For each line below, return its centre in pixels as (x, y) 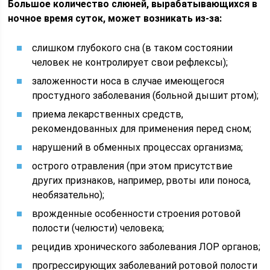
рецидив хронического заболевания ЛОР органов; (146, 247)
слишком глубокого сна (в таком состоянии (133, 48)
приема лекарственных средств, (108, 114)
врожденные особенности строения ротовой (137, 214)
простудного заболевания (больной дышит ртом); (146, 96)
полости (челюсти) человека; (98, 228)
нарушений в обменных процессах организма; (138, 147)
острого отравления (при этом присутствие (133, 166)
